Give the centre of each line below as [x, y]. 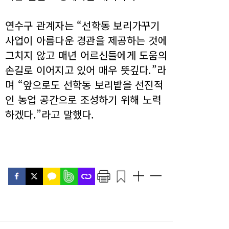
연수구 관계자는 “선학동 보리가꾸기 [83, 26]
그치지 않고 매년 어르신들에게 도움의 [86, 55]
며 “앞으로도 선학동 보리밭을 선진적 [84, 85]
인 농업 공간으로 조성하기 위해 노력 [83, 100]
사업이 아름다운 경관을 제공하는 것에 [86, 40]
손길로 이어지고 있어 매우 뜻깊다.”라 [86, 70]
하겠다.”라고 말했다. [50, 114]
